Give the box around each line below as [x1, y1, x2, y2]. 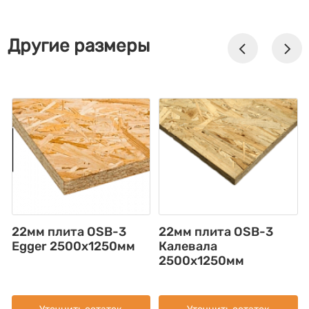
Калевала [159, 239, 217, 254]
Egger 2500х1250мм [11, 239, 135, 254]
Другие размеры [7, 35, 150, 57]
